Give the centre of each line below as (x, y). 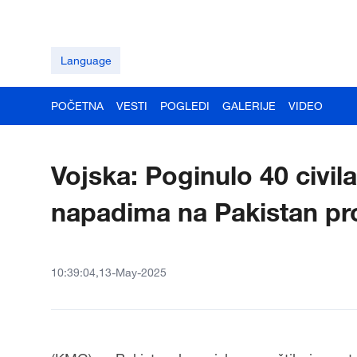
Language (86, 60)
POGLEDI (185, 106)
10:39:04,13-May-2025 (109, 272)
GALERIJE (249, 106)
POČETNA (77, 106)
